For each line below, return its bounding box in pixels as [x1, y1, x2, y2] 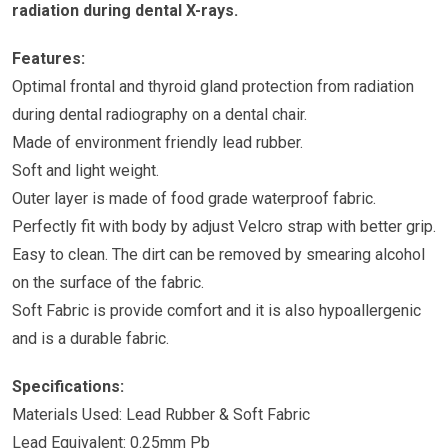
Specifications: [12, 377, 124, 397]
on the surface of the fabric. [12, 273, 204, 293]
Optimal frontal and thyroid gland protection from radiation [12, 77, 414, 97]
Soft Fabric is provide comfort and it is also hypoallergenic [12, 301, 421, 321]
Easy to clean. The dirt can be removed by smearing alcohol [12, 245, 425, 265]
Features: [12, 49, 85, 69]
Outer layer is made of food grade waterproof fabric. [12, 189, 376, 209]
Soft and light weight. [12, 161, 159, 181]
